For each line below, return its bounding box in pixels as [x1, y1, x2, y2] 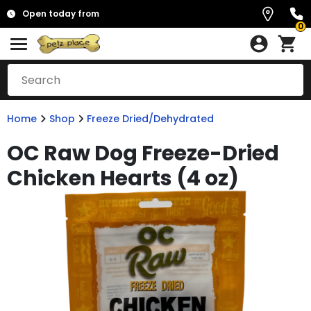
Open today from [22, 8, 99, 19]
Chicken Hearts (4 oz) [7, 164, 239, 193]
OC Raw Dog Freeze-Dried [7, 139, 279, 168]
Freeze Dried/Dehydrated [87, 112, 214, 126]
